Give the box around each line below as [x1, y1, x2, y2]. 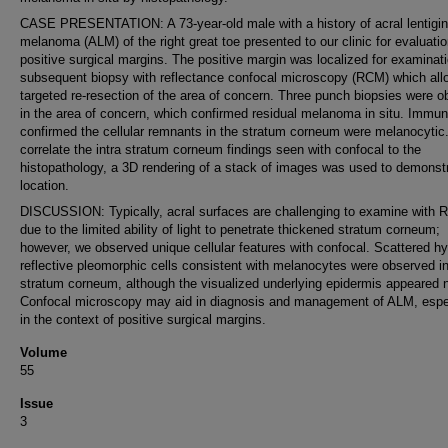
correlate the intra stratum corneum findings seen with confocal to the [20, 142, 421, 157]
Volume [20, 345, 67, 360]
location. [20, 178, 69, 193]
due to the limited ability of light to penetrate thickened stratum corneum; [20, 222, 440, 237]
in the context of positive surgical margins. [20, 312, 266, 327]
